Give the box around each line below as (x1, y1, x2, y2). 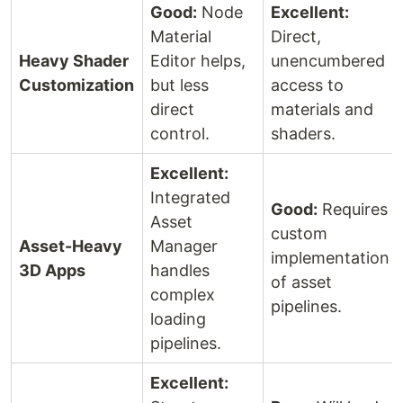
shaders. (271, 123, 336, 143)
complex (150, 284, 215, 304)
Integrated (150, 187, 230, 207)
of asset (271, 272, 332, 291)
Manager (150, 236, 218, 255)
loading (150, 309, 206, 328)
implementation (271, 247, 390, 267)
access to (271, 75, 344, 94)
